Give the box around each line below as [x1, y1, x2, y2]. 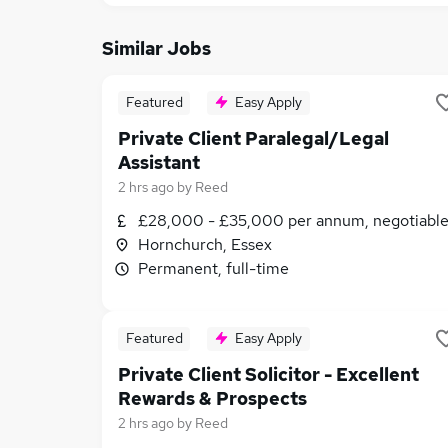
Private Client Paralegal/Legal [118, 127, 389, 150]
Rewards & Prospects [118, 387, 307, 410]
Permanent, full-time [138, 258, 289, 279]
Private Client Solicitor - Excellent [118, 363, 419, 386]
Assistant [118, 151, 200, 174]
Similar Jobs [102, 37, 211, 60]
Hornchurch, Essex [138, 234, 272, 255]
